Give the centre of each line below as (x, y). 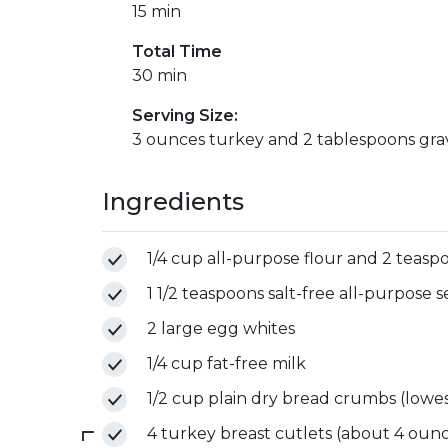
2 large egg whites (221, 329)
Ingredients (173, 202)
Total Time (177, 52)
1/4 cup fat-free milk (226, 364)
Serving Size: (185, 116)
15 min (156, 12)
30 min (159, 76)
